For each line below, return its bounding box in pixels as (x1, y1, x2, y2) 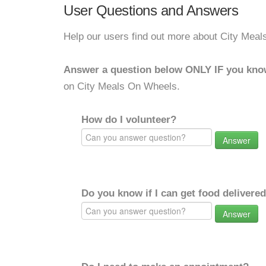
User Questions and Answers (64, 2, 238, 18)
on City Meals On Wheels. (64, 81, 180, 92)
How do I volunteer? (81, 114, 176, 125)
